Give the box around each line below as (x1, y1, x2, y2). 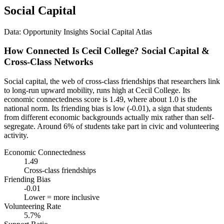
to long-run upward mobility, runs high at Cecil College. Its (4, 86, 190, 95)
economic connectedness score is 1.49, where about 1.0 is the (4, 95, 197, 104)
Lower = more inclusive (24, 193, 99, 202)
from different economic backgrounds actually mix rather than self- (4, 113, 214, 122)
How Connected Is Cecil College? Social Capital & (4, 45, 209, 56)
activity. (4, 131, 28, 140)
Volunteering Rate (4, 202, 61, 211)
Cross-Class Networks (4, 56, 93, 67)
